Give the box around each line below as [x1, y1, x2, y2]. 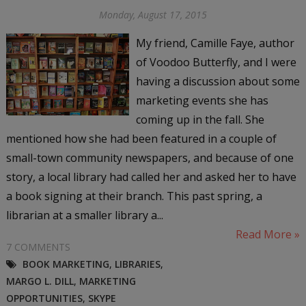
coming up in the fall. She [135, 111, 264, 127]
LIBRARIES [114, 257, 161, 270]
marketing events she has [135, 92, 268, 108]
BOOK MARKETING [22, 257, 109, 270]
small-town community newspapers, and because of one [5, 150, 294, 165]
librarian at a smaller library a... [5, 207, 163, 223]
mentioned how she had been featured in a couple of [5, 130, 277, 146]
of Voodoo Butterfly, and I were [135, 54, 296, 70]
